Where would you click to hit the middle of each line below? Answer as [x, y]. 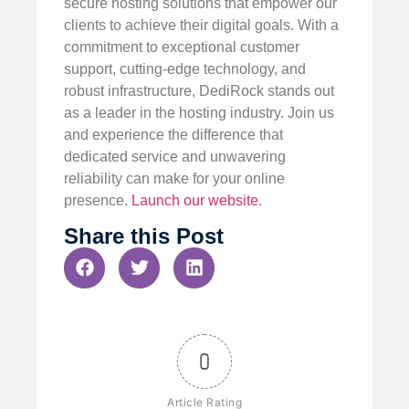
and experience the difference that [173, 135]
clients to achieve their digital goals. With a [201, 26]
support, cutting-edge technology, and [185, 69]
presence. [98, 201]
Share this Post [144, 236]
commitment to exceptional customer [182, 47]
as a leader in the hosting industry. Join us [199, 113]
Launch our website [195, 201]
